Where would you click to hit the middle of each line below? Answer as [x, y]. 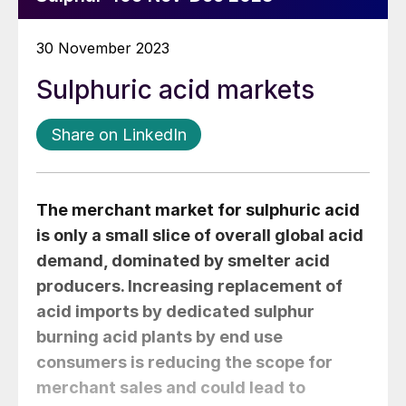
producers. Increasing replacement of [189, 286]
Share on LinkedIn [119, 135]
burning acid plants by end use [159, 337]
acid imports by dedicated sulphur [175, 311]
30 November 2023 [103, 48]
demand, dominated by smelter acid [183, 261]
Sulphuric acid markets [175, 90]
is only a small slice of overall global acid [200, 235]
